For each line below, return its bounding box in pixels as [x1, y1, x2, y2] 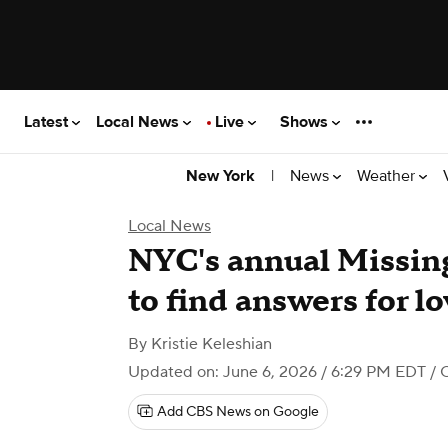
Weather [357, 165, 419, 186]
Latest [24, 111, 72, 132]
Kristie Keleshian [151, 334, 272, 354]
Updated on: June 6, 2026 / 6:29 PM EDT [128, 362, 426, 382]
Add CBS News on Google [157, 403, 319, 421]
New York [186, 166, 255, 186]
